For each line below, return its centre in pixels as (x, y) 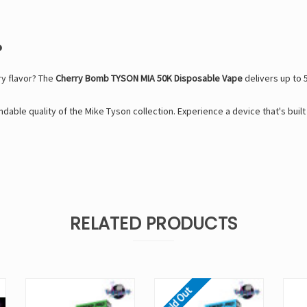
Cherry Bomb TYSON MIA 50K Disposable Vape (149, 78)
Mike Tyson (108, 111)
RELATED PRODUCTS (153, 224)
